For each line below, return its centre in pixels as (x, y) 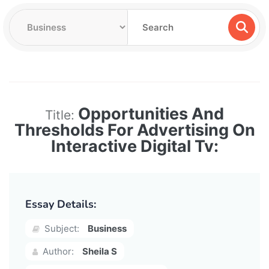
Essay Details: (61, 204)
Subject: (61, 228)
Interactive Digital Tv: (134, 146)
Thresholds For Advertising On (134, 130)
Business (107, 228)
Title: (62, 115)
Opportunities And (151, 113)
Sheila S (100, 251)
